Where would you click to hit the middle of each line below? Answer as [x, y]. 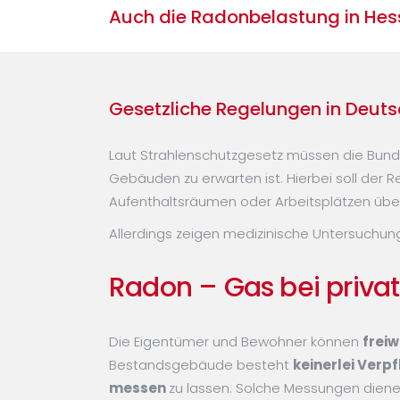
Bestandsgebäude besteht [201, 364]
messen [139, 387]
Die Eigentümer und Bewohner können [236, 341]
